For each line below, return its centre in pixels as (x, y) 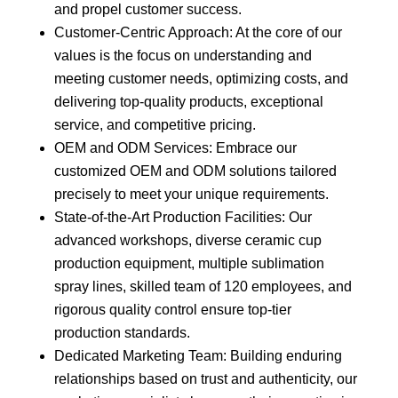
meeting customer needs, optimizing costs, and (201, 79)
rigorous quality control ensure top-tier (172, 310)
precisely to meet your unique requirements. (191, 195)
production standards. (122, 333)
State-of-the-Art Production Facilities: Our (183, 218)
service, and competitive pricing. (155, 125)
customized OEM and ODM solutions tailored (195, 171)
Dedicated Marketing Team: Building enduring (198, 356)
